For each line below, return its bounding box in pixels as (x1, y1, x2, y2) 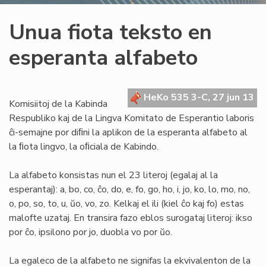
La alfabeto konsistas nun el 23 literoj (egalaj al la (9, 169, 218, 182)
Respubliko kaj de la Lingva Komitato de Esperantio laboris (9, 112, 254, 125)
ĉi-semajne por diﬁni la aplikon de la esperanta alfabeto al (9, 126, 248, 139)
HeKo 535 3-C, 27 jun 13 (141, 91, 254, 104)
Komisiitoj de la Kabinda (9, 97, 107, 110)
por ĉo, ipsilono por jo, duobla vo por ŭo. (9, 226, 172, 239)
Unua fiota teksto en (9, 18, 212, 47)
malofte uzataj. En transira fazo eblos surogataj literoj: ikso (9, 211, 252, 224)
